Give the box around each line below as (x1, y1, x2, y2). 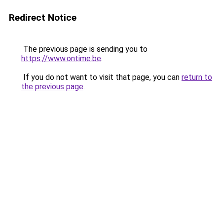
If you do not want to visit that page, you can (21, 73, 182, 82)
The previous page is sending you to (21, 44, 147, 54)
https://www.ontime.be (21, 54, 101, 63)
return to (182, 73, 212, 82)
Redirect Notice (9, 12, 76, 23)
